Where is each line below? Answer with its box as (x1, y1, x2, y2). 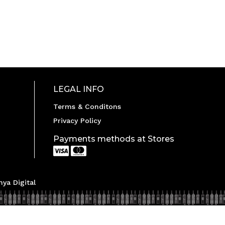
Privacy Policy (53, 116, 101, 125)
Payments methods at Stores (53, 134, 174, 144)
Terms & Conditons (53, 102, 121, 110)
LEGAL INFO (53, 84, 104, 94)
